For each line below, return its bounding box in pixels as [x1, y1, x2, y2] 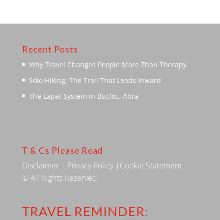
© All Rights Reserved [22, 172, 97, 184]
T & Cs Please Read [22, 145, 103, 156]
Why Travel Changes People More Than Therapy [28, 60, 187, 69]
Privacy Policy [67, 160, 113, 171]
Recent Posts [22, 44, 78, 55]
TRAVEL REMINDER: [22, 203, 149, 219]
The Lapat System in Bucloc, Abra [28, 91, 138, 101]
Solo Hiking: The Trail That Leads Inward [28, 76, 161, 85]
